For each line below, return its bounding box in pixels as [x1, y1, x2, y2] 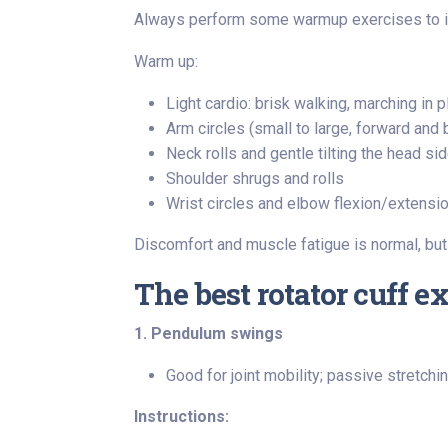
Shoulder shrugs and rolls [166, 169, 344, 188]
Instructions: [134, 407, 229, 426]
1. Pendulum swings [134, 324, 283, 343]
